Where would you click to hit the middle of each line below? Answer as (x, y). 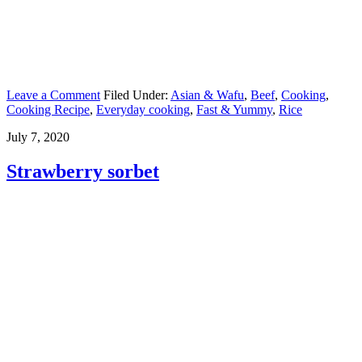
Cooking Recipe (48, 110)
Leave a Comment (53, 95)
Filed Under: (137, 95)
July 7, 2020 (38, 137)
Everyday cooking (143, 110)
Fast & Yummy (234, 110)
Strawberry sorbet (83, 172)
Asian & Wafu (207, 95)
